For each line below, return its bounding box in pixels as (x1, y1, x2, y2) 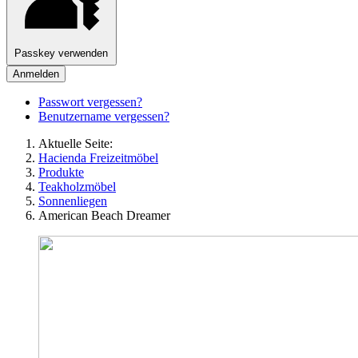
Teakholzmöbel (38, 180, 116, 194)
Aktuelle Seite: (38, 137, 119, 151)
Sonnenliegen (38, 194, 107, 209)
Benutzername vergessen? (38, 109, 169, 124)
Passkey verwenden (14, 46, 109, 59)
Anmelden (13, 68, 59, 81)
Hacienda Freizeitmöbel (38, 151, 158, 165)
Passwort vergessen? (38, 95, 142, 109)
